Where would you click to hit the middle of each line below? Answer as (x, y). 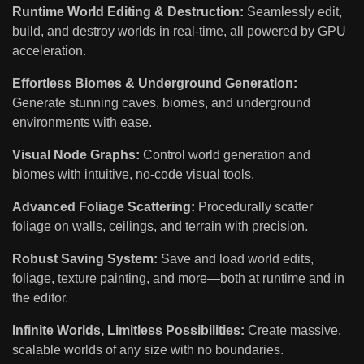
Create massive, (293, 331)
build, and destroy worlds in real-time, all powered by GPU (179, 32)
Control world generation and (225, 155)
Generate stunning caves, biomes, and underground (161, 103)
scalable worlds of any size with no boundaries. (148, 350)
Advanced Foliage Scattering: (104, 207)
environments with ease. (82, 123)
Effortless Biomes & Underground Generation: (155, 84)
